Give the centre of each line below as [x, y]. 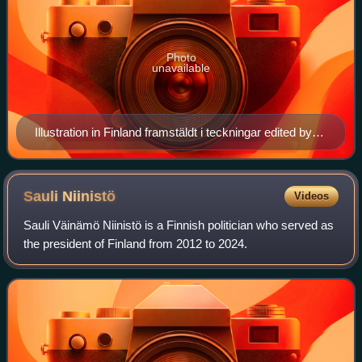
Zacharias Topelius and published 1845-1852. [153, 150]
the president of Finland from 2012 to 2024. [136, 243]
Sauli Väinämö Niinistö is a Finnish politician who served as [179, 225]
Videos [311, 196]
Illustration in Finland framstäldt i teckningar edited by [173, 132]
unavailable [181, 67]
